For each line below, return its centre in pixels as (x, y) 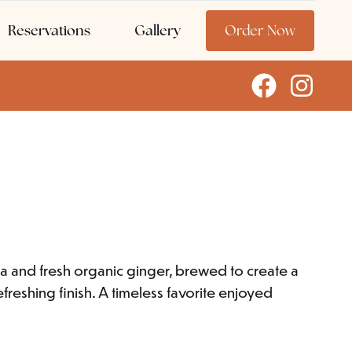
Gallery (158, 30)
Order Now (260, 30)
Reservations (49, 30)
